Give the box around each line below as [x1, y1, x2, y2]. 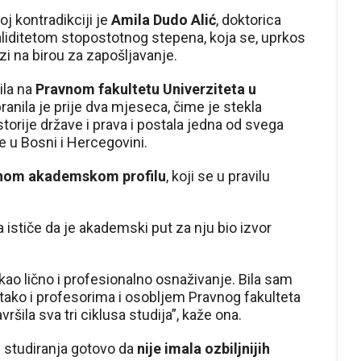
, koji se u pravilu [166, 168, 270, 185]
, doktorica [216, 11, 281, 28]
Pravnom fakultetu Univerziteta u [35, 81, 256, 98]
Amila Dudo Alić [108, 11, 216, 28]
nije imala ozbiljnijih [137, 340, 270, 357]
